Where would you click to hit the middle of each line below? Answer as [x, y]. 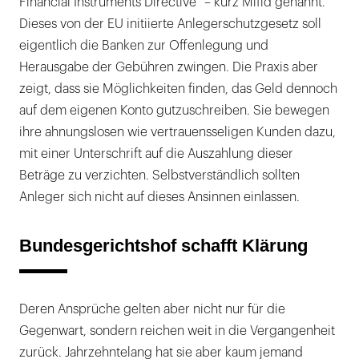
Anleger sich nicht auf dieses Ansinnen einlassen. [159, 198]
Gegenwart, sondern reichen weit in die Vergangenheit [177, 331]
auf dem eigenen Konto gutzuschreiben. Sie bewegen [174, 111]
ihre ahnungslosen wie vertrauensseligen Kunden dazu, [177, 133]
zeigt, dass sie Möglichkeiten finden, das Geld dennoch [178, 89]
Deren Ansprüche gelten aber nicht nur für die [152, 310]
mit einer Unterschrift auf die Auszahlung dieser [156, 154]
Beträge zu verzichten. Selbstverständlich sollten [159, 176]
